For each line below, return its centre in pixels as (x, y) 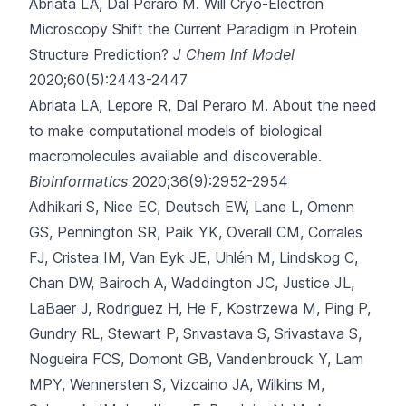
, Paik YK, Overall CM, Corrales (260, 232)
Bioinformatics (78, 181)
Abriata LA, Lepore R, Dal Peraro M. (151, 105)
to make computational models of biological (175, 130)
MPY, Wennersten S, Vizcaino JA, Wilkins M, (177, 384)
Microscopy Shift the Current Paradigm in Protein (193, 29)
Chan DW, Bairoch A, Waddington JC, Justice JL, (192, 283)
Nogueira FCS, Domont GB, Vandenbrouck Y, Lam (196, 359)
